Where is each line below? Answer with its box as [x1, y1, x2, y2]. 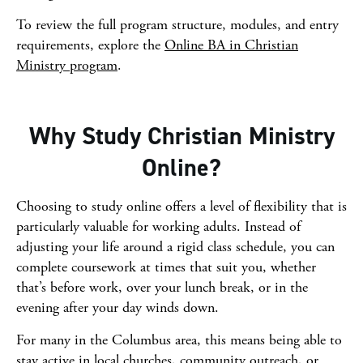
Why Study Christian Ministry [28, 120, 335, 152]
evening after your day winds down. [16, 298, 219, 317]
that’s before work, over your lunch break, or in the [16, 278, 308, 297]
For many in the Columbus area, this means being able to [16, 331, 342, 349]
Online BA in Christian [164, 36, 298, 54]
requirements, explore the [16, 36, 164, 54]
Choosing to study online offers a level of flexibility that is [16, 197, 347, 216]
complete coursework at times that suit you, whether [16, 258, 316, 276]
